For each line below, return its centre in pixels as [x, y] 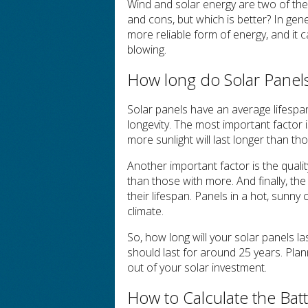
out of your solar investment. [197, 267]
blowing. [147, 49]
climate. [146, 211]
